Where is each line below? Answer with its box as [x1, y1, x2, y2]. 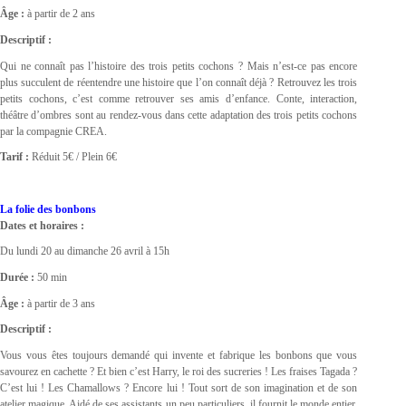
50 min [34, 271, 67, 285]
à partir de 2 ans [24, 7, 95, 21]
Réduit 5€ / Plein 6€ [29, 150, 117, 164]
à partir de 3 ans [24, 296, 95, 310]
